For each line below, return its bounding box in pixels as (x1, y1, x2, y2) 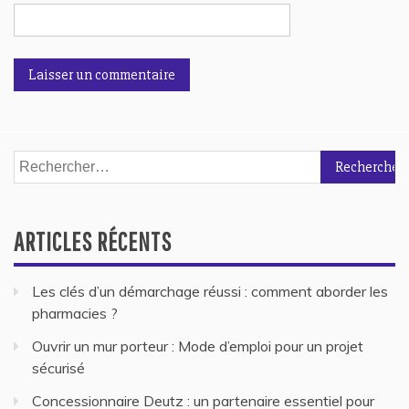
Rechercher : (13, 152, 94, 171)
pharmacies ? (32, 303, 118, 322)
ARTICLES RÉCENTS (14, 225, 172, 257)
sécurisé (32, 358, 85, 377)
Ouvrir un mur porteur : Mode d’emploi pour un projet (32, 336, 363, 355)
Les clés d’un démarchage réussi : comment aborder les (32, 281, 388, 300)
